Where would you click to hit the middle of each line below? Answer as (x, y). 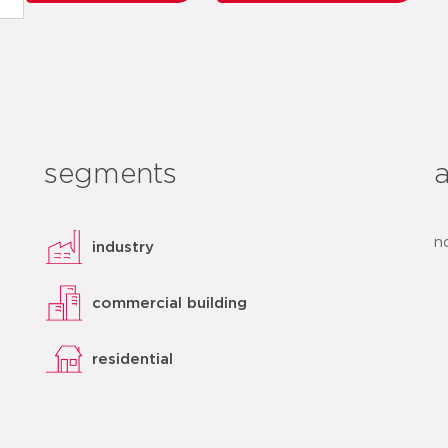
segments (111, 175)
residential (133, 359)
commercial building (170, 303)
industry (123, 247)
